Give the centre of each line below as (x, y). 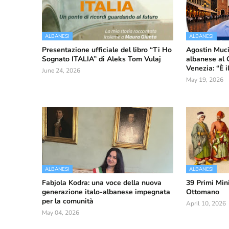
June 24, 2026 (61, 71)
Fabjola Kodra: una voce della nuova (102, 183)
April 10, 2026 (206, 203)
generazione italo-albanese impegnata (106, 192)
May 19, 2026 (204, 80)
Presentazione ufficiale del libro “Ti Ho (107, 50)
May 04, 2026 (61, 213)
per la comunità (68, 201)
